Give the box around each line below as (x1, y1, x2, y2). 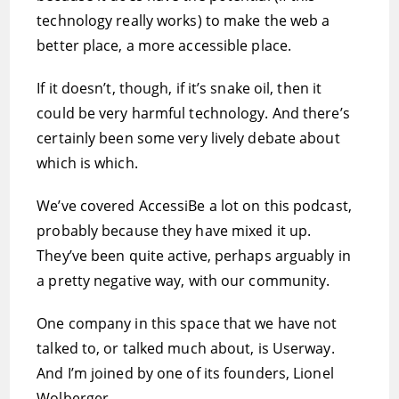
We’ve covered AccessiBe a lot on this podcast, (37, 196, 352, 216)
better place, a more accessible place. (37, 36, 292, 55)
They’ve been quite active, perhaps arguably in (37, 246, 351, 265)
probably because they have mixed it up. (37, 221, 312, 240)
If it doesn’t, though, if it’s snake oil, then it (37, 78, 322, 98)
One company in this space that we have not (37, 313, 338, 333)
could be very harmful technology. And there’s (37, 103, 350, 123)
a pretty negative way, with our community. (37, 271, 330, 290)
